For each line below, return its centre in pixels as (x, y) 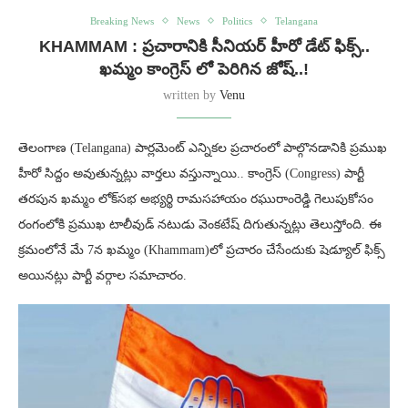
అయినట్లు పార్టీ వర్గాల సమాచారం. (102, 275)
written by (191, 95)
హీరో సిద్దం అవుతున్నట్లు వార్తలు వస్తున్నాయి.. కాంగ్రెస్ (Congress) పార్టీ (191, 173)
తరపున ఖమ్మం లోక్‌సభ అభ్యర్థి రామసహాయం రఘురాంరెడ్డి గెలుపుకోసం (196, 199)
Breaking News (122, 20)
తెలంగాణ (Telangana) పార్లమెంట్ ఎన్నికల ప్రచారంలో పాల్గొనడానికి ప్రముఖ (203, 148)
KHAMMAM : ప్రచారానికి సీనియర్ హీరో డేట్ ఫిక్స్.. (204, 46)
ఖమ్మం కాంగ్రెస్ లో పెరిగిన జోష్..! (204, 69)
